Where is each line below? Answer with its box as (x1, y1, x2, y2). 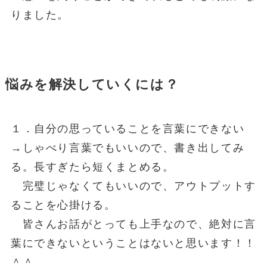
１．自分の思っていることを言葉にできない (10, 122, 245, 135)
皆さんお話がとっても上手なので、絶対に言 (10, 218, 256, 230)
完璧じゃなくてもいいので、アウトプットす (10, 179, 256, 192)
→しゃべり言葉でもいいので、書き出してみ (10, 141, 245, 154)
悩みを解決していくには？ (5, 77, 179, 92)
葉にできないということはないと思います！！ (10, 237, 256, 249)
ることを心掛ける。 (10, 198, 116, 211)
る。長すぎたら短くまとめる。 (10, 160, 175, 173)
